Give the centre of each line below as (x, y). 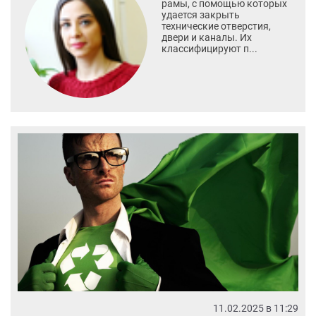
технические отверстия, (216, 26)
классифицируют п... (209, 49)
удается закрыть (200, 15)
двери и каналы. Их (206, 38)
